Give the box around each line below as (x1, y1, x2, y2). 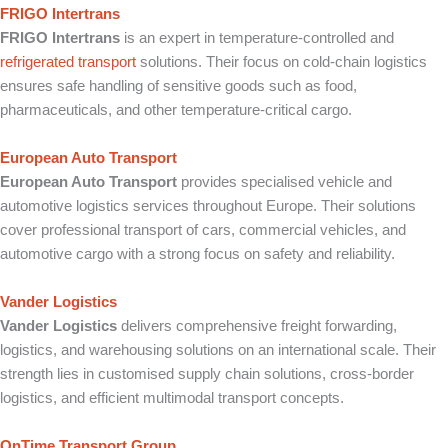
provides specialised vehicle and (177, 174, 392, 190)
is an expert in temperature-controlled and (120, 30, 394, 46)
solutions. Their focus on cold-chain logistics (136, 54, 427, 70)
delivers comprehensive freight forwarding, (117, 318, 397, 334)
